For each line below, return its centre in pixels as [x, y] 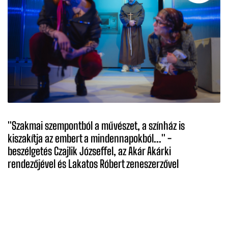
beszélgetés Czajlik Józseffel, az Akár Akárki [89, 151]
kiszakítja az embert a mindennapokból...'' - [90, 138]
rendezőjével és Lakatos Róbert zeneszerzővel [93, 164]
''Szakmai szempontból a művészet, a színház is [96, 125]
